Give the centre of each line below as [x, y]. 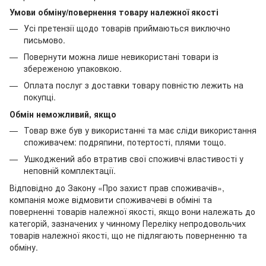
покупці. [40, 97]
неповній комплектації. [70, 171]
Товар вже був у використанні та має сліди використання [140, 130]
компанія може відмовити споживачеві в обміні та [111, 199]
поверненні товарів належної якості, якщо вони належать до [132, 211]
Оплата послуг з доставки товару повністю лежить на [134, 85]
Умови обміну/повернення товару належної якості [114, 12]
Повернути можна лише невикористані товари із [121, 57]
